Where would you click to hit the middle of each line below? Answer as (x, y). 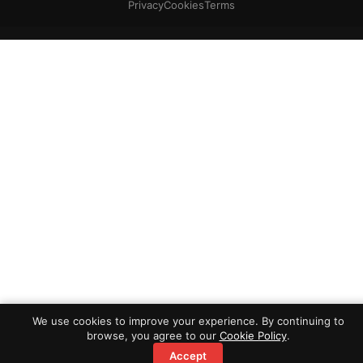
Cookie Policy (253, 335)
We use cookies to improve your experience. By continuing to (188, 321)
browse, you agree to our (153, 335)
